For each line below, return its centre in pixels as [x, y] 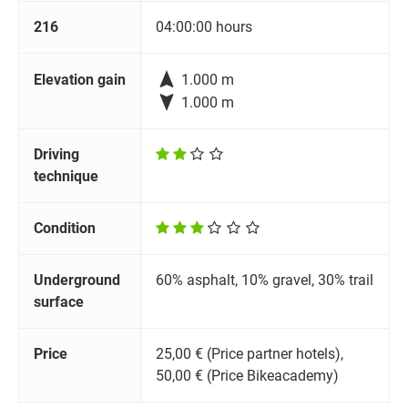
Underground [77, 280]
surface [59, 302]
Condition [65, 229]
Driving [56, 155]
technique [66, 177]
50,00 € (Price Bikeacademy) [247, 376]
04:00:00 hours [204, 27]
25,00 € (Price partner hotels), [250, 354]
